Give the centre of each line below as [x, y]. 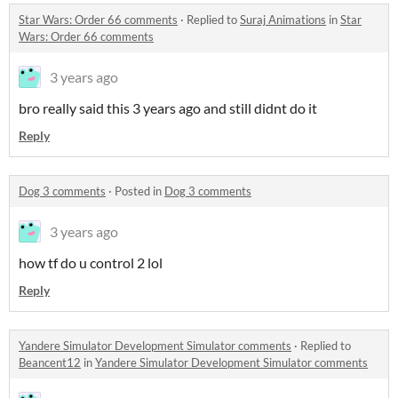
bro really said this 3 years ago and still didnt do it [168, 108]
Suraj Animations [283, 20]
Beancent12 [50, 362]
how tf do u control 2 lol [91, 263]
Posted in [139, 191]
